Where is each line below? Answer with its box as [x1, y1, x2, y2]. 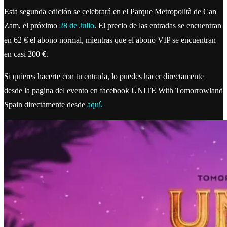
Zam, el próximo [4, 21, 59, 30]
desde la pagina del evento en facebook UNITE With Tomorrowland [4, 86, 223, 95]
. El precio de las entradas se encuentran [94, 21, 221, 30]
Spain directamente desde [4, 100, 85, 109]
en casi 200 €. [4, 49, 48, 58]
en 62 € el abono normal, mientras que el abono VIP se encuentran [4, 35, 216, 44]
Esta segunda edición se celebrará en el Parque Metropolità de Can [4, 7, 216, 16]
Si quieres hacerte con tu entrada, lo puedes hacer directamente [4, 71, 204, 81]
